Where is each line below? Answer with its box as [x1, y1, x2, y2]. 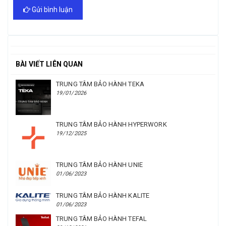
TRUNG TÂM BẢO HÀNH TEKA [56, 80, 144, 88]
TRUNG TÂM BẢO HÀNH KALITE [56, 192, 150, 200]
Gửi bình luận [30, 5, 73, 14]
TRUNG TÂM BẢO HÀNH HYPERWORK [56, 121, 167, 128]
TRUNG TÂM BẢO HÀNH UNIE [56, 161, 143, 168]
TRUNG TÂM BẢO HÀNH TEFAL [56, 215, 147, 223]
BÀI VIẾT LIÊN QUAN [16, 60, 83, 68]
